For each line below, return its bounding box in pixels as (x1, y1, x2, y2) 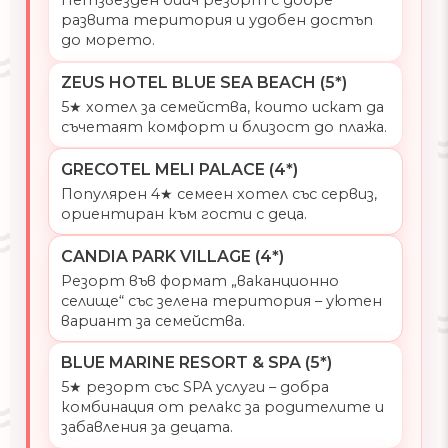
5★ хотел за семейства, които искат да (60, 98, 384, 117)
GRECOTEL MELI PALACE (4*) (60, 159, 298, 179)
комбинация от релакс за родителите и (60, 398, 384, 417)
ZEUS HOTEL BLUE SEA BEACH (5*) (60, 73, 347, 93)
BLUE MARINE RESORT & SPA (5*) (60, 353, 332, 373)
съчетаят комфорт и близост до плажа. (60, 118, 387, 137)
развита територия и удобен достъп (60, 11, 373, 30)
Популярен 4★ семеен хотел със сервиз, (60, 184, 377, 203)
